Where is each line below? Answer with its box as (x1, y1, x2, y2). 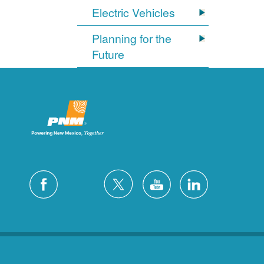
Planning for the (92, 30, 172, 47)
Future (92, 46, 125, 63)
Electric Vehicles (92, 4, 176, 21)
